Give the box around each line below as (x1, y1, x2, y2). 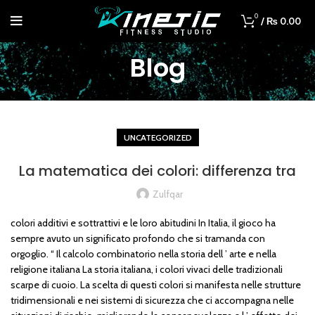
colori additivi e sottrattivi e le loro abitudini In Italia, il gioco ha (11, 217, 276, 230)
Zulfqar (152, 188, 183, 201)
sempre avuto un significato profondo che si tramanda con (11, 232, 265, 245)
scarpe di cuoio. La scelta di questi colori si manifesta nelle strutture (11, 278, 301, 292)
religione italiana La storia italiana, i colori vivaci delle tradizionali (11, 263, 283, 276)
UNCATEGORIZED (123, 132, 192, 143)
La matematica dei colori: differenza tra (19, 161, 296, 181)
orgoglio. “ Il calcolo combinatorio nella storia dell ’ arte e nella (11, 247, 276, 261)
